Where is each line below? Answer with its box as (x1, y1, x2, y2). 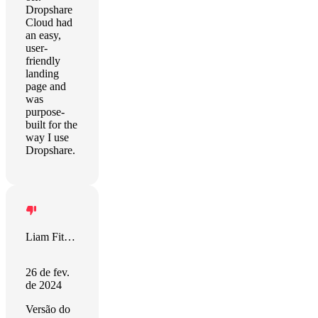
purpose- (26, 106, 65, 118)
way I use (26, 131, 69, 143)
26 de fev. (26, 266, 70, 278)
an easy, (26, 29, 61, 41)
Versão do (26, 303, 70, 315)
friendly (26, 55, 60, 67)
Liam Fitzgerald (64, 231, 75, 243)
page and (26, 80, 66, 92)
